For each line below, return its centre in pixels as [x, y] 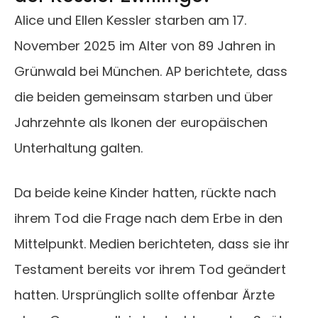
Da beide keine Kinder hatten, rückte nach [145, 193]
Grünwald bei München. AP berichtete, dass [151, 72]
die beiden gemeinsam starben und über [144, 97]
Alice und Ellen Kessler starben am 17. [130, 21]
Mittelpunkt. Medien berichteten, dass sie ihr [152, 244]
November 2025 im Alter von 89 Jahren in [145, 46]
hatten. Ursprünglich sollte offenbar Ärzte [144, 295]
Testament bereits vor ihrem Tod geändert [150, 270]
